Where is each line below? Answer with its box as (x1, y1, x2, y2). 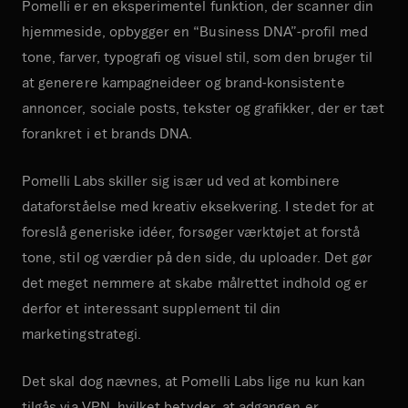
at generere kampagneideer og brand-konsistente (22, 73, 345, 90)
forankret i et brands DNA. (22, 124, 193, 141)
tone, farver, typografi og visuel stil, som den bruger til (22, 47, 373, 65)
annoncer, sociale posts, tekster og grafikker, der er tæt (22, 98, 385, 116)
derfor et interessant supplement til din (22, 299, 281, 316)
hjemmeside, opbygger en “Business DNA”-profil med (22, 22, 368, 39)
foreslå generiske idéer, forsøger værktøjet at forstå (22, 222, 360, 240)
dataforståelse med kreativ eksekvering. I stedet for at (22, 197, 375, 214)
